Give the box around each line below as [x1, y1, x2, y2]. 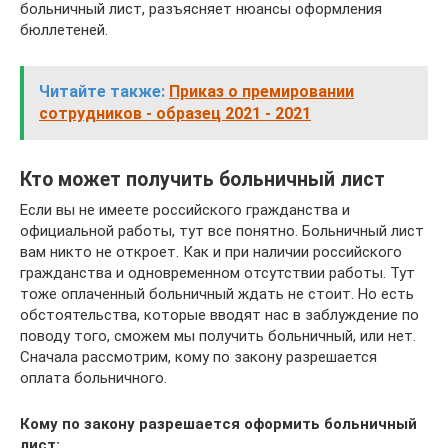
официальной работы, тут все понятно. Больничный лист [20, 221, 424, 240]
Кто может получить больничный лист [20, 167, 385, 191]
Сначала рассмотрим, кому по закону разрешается [20, 347, 377, 366]
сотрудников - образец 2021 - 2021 [39, 103, 311, 123]
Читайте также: [39, 81, 165, 101]
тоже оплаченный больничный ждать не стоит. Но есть [20, 284, 414, 303]
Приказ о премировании [169, 81, 354, 101]
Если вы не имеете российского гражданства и [20, 200, 350, 219]
